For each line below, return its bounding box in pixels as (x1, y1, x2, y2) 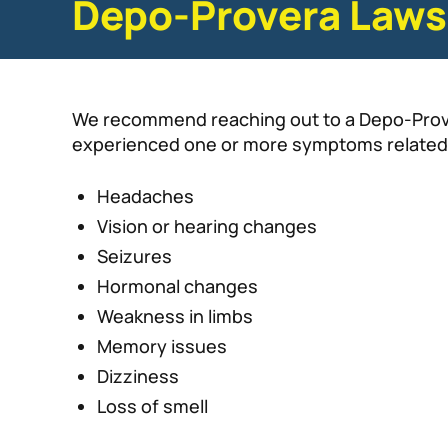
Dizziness (97, 364, 179, 389)
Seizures (97, 244, 172, 269)
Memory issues (97, 334, 227, 359)
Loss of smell (97, 394, 208, 419)
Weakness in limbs (97, 304, 253, 329)
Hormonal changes (97, 274, 258, 299)
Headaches (97, 184, 194, 209)
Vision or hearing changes (97, 214, 317, 239)
